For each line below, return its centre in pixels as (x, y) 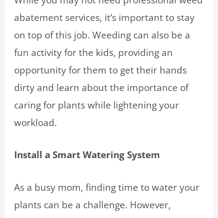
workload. (36, 122)
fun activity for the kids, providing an (94, 52)
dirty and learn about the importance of (101, 87)
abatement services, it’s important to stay (105, 17)
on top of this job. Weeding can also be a (102, 35)
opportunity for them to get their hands (101, 70)
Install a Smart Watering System (87, 155)
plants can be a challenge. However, (93, 205)
